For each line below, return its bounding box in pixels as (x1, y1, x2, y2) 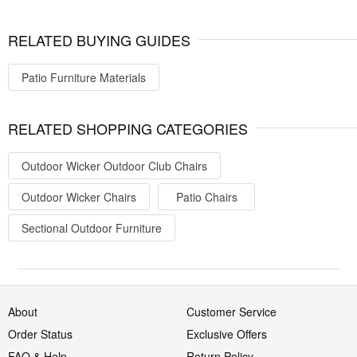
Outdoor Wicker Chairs (22, 189, 136, 206)
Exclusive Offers (186, 326, 267, 343)
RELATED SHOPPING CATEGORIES (8, 118, 248, 139)
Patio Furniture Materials (22, 69, 146, 86)
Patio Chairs (175, 189, 237, 206)
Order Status (8, 326, 73, 343)
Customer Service (186, 304, 277, 320)
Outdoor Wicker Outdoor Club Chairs (22, 158, 207, 175)
